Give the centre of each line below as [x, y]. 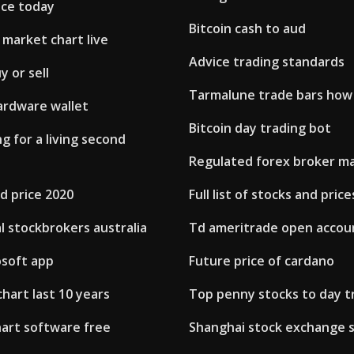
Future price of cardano [262, 261]
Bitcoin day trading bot [260, 128]
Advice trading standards [267, 62]
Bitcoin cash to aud [247, 29]
